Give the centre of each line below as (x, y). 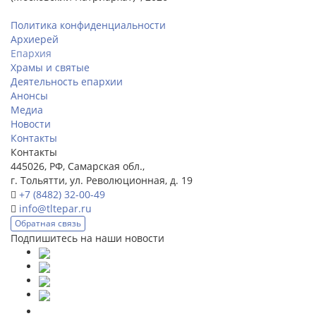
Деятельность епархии (67, 81)
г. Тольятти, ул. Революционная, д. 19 (102, 180)
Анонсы (29, 95)
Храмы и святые (50, 67)
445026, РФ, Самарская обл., (78, 166)
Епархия (31, 53)
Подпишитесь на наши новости (87, 238)
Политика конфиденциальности (88, 25)
